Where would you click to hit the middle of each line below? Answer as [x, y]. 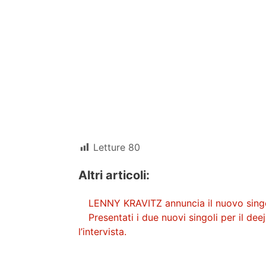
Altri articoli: [114, 175]
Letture [109, 147]
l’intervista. [102, 232]
